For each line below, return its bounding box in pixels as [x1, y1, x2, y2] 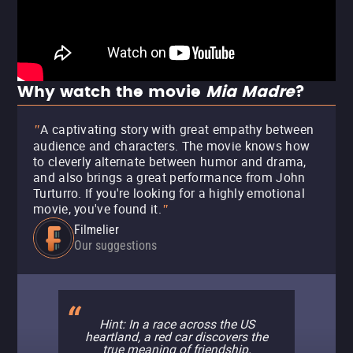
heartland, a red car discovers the [85, 328, 268, 345]
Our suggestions [74, 238, 157, 253]
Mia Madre [206, 80, 295, 106]
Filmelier [74, 222, 119, 237]
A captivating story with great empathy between [40, 121, 314, 138]
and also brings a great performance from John [33, 169, 306, 186]
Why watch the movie [17, 80, 206, 106]
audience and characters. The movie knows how [33, 137, 310, 154]
